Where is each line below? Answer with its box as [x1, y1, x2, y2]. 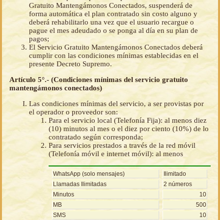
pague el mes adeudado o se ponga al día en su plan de [29, 27, 198, 35]
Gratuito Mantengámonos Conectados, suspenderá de [29, 1, 192, 10]
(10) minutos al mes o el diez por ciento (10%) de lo [49, 125, 209, 133]
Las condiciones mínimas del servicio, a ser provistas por [29, 100, 204, 108]
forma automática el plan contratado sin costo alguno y [29, 10, 197, 18]
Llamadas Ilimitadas [53, 181, 107, 188]
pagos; [29, 35, 49, 43]
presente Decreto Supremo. [29, 60, 112, 68]
